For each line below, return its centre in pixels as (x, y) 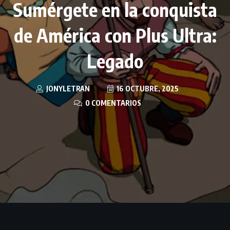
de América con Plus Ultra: (115, 35)
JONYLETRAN (67, 89)
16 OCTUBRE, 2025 (147, 89)
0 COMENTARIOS (112, 103)
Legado (115, 61)
